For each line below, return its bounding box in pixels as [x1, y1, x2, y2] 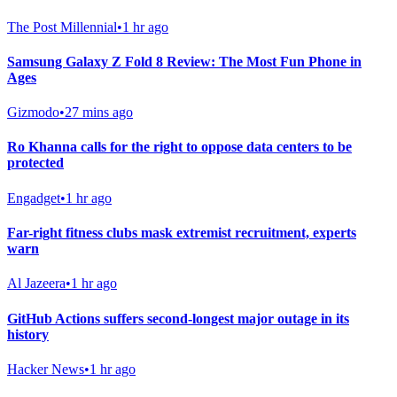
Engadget [7, 190, 60, 206]
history [7, 326, 49, 342]
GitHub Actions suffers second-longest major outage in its [7, 310, 349, 326]
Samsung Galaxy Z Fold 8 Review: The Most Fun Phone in [7, 53, 362, 69]
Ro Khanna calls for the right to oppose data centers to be [7, 139, 352, 155]
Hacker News [7, 361, 84, 377]
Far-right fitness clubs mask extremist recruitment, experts [7, 225, 356, 241]
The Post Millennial [7, 19, 117, 35]
